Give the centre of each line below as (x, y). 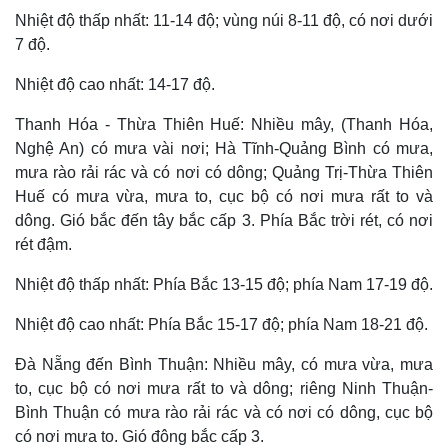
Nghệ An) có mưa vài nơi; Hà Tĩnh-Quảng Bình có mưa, (224, 148)
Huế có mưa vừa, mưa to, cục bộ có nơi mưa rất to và (224, 196)
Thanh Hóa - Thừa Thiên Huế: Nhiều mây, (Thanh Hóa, (224, 124)
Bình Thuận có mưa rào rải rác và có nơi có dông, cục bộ (224, 412)
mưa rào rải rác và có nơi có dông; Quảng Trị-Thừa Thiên (224, 172)
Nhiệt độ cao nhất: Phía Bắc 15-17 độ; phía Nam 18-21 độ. (221, 324)
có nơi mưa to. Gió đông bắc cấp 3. (139, 436)
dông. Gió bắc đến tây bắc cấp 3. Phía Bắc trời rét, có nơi (224, 220)
